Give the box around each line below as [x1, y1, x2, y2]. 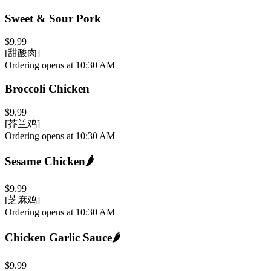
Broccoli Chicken [5, 82, 90, 96]
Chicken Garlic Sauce [5, 230, 112, 244]
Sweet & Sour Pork [5, 11, 101, 25]
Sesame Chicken [5, 154, 85, 168]
